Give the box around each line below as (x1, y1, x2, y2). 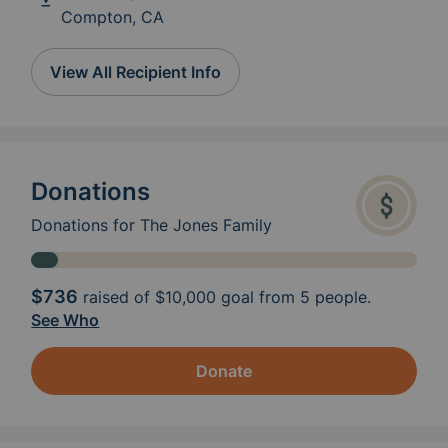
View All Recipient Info (50, 62, 222, 83)
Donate (196, 360, 252, 381)
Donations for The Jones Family (31, 214, 273, 235)
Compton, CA (61, 7, 165, 28)
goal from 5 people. (216, 286, 377, 307)
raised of (78, 286, 156, 307)
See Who (31, 309, 100, 330)
